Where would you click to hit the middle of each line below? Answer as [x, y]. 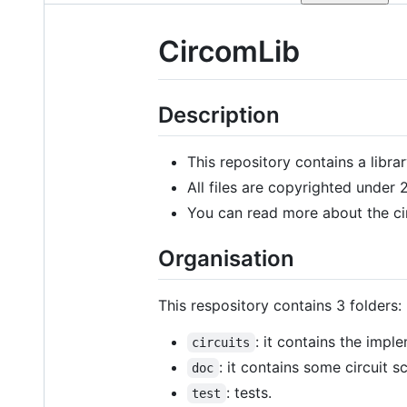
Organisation [226, 258]
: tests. [248, 392]
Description [219, 114]
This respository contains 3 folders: [280, 305]
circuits [221, 342]
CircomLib [229, 51]
